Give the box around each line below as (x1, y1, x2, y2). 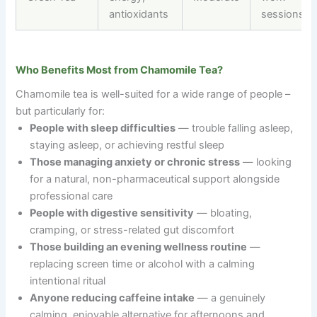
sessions (261, 7, 305, 21)
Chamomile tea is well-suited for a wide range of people (16, 87, 286, 100)
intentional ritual (30, 274, 106, 287)
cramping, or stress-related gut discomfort (30, 223, 235, 236)
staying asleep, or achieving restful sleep (30, 138, 225, 151)
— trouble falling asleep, (175, 121, 294, 134)
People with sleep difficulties (30, 121, 176, 134)
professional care (30, 189, 113, 202)
